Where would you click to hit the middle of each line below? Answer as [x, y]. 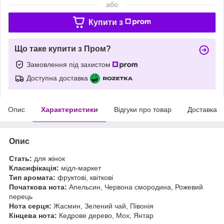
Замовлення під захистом [69, 64]
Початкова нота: [38, 187]
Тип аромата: [32, 177]
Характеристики [69, 109]
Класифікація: [34, 168]
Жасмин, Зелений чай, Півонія [102, 206]
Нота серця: [30, 206]
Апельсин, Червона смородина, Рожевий [135, 187]
